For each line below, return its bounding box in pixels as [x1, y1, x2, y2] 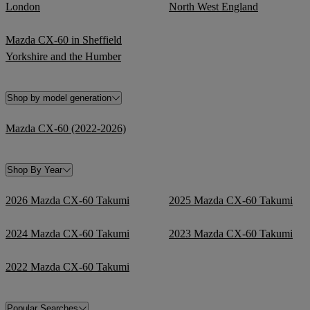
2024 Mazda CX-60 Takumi [6, 227, 129, 239]
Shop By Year [7, 164, 62, 175]
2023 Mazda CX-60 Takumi [169, 227, 293, 239]
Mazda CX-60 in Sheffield [6, 33, 122, 46]
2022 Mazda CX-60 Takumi [6, 260, 129, 273]
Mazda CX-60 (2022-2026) [6, 122, 126, 134]
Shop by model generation [7, 92, 111, 103]
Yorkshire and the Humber [6, 50, 121, 62]
